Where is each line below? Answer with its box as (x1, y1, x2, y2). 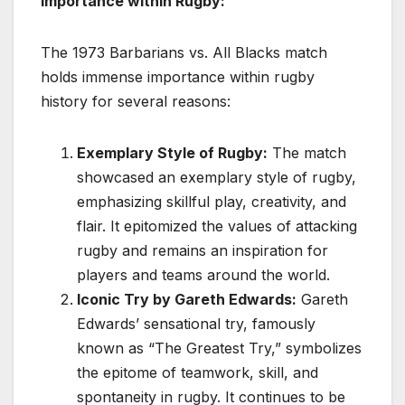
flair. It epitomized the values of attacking (77, 217, 357, 236)
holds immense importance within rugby (41, 68, 315, 87)
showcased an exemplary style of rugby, (77, 168, 356, 187)
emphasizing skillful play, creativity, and (77, 193, 346, 212)
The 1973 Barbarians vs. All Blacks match (41, 43, 327, 62)
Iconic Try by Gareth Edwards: (77, 290, 297, 309)
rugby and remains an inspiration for (77, 241, 328, 260)
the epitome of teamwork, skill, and (77, 363, 318, 382)
